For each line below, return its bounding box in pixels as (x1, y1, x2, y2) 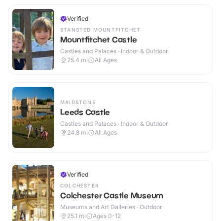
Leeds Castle (60, 107, 110, 117)
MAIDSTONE (60, 99, 96, 106)
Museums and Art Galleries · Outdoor (60, 203, 162, 211)
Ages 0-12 (93, 212, 121, 220)
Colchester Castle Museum (60, 190, 163, 201)
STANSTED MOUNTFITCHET (60, 27, 141, 33)
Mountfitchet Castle (60, 35, 137, 45)
